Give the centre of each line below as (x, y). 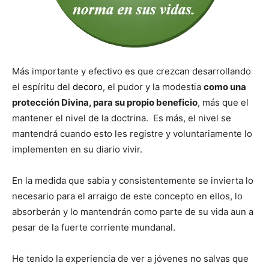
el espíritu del (42, 86)
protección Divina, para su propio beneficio (105, 102)
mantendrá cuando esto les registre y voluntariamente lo (132, 133)
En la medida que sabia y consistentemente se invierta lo (133, 180)
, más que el (223, 102)
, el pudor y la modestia (153, 86)
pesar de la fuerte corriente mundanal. (94, 227)
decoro (88, 86)
